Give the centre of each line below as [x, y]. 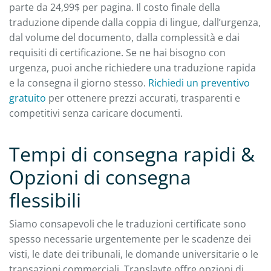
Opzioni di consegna [100, 177]
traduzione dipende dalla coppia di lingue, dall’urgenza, [135, 22]
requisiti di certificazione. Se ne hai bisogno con [117, 52]
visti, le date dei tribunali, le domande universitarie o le [134, 254]
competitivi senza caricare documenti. [96, 113]
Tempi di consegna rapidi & [132, 154]
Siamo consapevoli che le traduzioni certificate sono [128, 224]
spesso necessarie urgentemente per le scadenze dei [130, 239]
